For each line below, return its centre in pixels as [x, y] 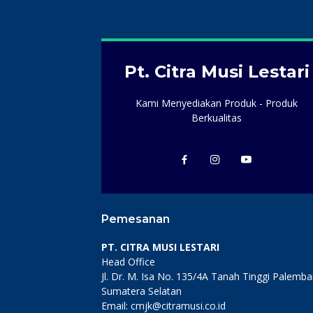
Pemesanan [136, 219]
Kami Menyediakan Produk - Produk [217, 103]
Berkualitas [217, 118]
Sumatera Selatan [141, 291]
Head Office [128, 262]
